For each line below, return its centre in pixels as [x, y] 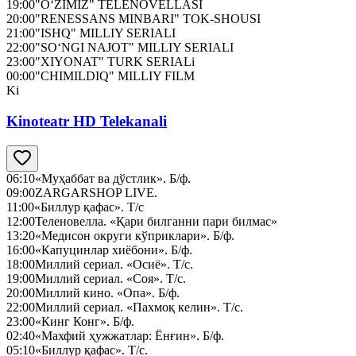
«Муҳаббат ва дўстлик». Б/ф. [113, 178]
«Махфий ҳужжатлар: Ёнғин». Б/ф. [130, 335]
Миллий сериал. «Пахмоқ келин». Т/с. [139, 307]
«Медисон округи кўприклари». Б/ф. [135, 235]
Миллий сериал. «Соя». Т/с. [110, 278]
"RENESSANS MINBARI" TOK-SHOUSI [148, 19]
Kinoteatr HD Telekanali [87, 121]
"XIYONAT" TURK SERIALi [115, 62]
